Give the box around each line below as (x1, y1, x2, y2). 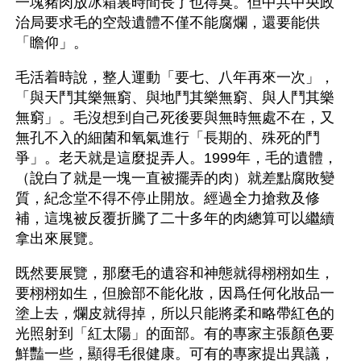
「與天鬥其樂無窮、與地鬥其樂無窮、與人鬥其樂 (15, 89, 334, 106)
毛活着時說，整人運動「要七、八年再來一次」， (15, 69, 334, 85)
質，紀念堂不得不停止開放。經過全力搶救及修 (15, 190, 320, 206)
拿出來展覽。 (15, 230, 102, 247)
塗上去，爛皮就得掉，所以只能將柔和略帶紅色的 (15, 305, 334, 322)
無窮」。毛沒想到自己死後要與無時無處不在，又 (15, 110, 334, 126)
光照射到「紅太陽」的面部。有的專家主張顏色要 (15, 326, 334, 342)
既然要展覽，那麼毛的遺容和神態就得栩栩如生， (15, 265, 334, 281)
